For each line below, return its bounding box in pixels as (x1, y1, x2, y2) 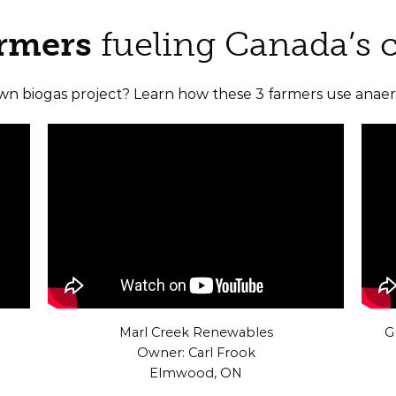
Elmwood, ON (149, 364, 242, 381)
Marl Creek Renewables (118, 324, 273, 340)
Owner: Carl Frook (136, 344, 255, 361)
